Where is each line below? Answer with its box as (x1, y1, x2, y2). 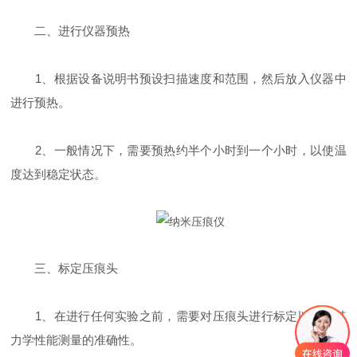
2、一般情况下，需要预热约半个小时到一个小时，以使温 (10, 143, 347, 157)
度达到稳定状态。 (10, 167, 107, 181)
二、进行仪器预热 (10, 24, 131, 37)
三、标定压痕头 (10, 261, 119, 275)
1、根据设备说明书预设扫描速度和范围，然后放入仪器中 (10, 72, 347, 85)
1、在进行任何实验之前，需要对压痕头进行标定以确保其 (10, 309, 347, 323)
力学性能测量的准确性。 (10, 333, 143, 347)
